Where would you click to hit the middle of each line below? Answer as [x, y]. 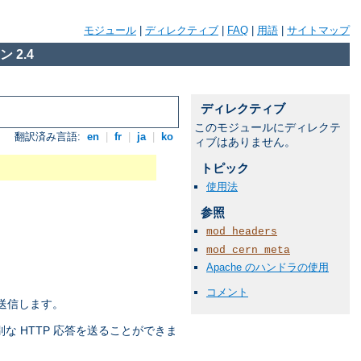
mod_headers [242, 232]
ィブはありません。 [245, 142]
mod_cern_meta [248, 250]
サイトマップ [318, 30]
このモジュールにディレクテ [268, 127]
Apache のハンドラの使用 [268, 267]
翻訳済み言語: [50, 137]
